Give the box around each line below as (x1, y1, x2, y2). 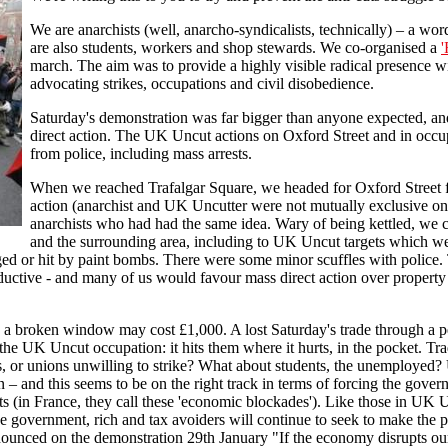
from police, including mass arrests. (30, 144, 252, 162)
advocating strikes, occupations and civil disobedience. (30, 74, 374, 92)
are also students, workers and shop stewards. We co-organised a (30, 38, 441, 56)
